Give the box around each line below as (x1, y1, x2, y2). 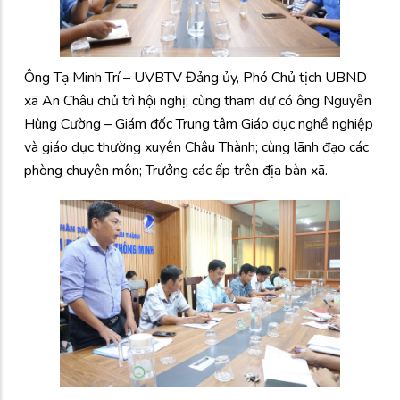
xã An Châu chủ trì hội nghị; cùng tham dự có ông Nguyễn (24, 90, 371, 111)
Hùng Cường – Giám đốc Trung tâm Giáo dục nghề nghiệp (24, 113, 373, 134)
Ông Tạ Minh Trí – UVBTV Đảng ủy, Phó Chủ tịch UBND (24, 67, 367, 87)
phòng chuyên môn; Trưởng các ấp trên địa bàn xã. (24, 160, 328, 180)
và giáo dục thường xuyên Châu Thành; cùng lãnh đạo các (24, 137, 369, 157)
